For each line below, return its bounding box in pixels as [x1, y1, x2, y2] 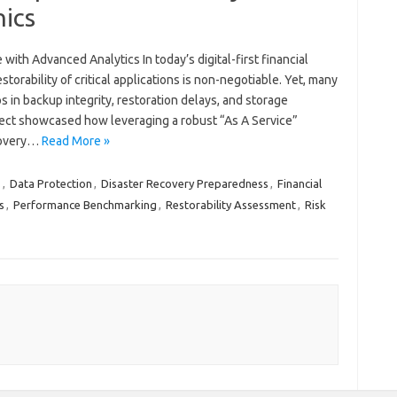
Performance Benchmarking [12, 198, 157, 211]
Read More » [41, 134, 110, 148]
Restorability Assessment [165, 198, 296, 211]
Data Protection [9, 177, 92, 190]
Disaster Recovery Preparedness [100, 177, 269, 190]
